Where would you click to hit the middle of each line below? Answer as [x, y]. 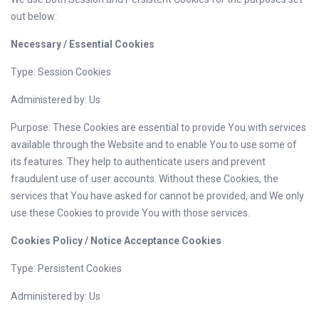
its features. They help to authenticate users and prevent [138, 162]
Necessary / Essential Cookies [83, 44]
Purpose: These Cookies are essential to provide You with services [158, 127]
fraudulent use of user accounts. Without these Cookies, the [145, 179]
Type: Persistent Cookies [66, 268]
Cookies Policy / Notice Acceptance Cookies [116, 241]
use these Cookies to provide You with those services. [130, 213]
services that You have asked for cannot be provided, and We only [157, 196]
